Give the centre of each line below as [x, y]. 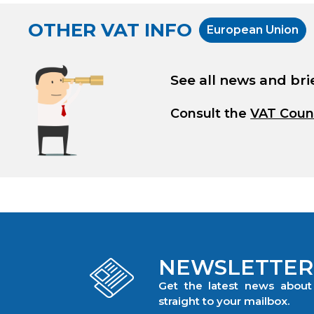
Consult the [211, 113]
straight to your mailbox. [224, 301]
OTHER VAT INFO [110, 30]
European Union [253, 29]
